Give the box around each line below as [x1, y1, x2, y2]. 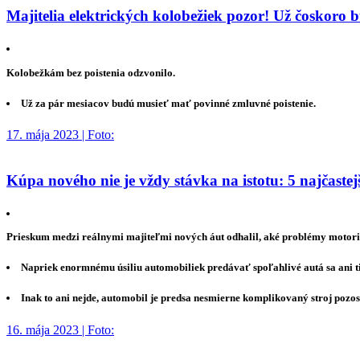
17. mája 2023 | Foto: [6, 127, 114, 141]
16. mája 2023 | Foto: [6, 322, 114, 337]
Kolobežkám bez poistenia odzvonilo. [6, 66, 175, 79]
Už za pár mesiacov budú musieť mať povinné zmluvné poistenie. [21, 96, 317, 109]
